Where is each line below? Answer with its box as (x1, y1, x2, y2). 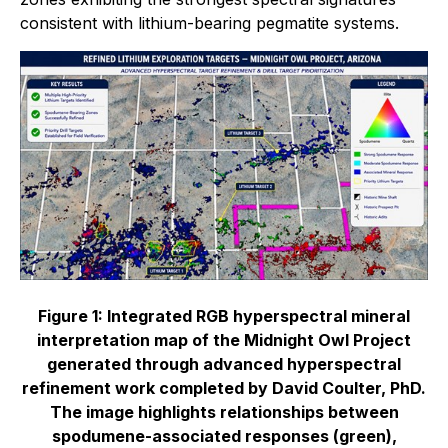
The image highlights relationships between (49, 402, 399, 423)
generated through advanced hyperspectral (47, 354, 401, 375)
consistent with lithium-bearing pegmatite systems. (20, 13, 399, 33)
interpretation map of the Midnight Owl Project (37, 330, 411, 351)
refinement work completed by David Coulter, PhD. (22, 378, 426, 399)
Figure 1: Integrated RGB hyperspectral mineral (38, 306, 410, 327)
